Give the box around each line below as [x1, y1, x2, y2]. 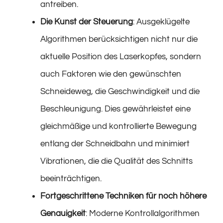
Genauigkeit [40, 209, 86, 218]
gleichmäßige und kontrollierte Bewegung [40, 121, 197, 131]
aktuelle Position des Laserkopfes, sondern [40, 52, 201, 61]
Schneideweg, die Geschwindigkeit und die [40, 87, 200, 96]
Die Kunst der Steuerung [40, 17, 133, 26]
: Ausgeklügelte [133, 17, 190, 26]
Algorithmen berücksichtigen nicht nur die [40, 34, 198, 44]
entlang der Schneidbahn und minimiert [40, 139, 190, 148]
